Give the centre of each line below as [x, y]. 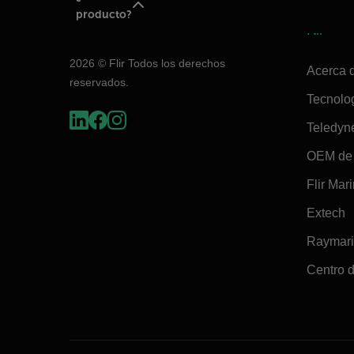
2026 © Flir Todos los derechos [147, 63]
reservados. [99, 82]
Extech [326, 213]
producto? [104, 15]
